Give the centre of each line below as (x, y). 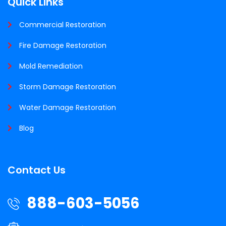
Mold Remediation (51, 66)
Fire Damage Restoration (63, 45)
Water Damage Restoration (68, 107)
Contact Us (37, 170)
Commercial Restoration (63, 24)
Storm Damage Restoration (68, 87)
